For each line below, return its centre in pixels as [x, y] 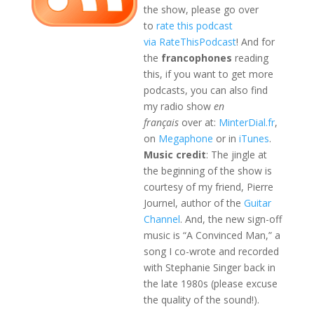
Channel [162, 219]
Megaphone [185, 139]
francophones [196, 58]
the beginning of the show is [207, 171]
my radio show [178, 107]
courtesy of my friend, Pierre [208, 187]
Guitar [257, 203]
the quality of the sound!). [201, 300]
